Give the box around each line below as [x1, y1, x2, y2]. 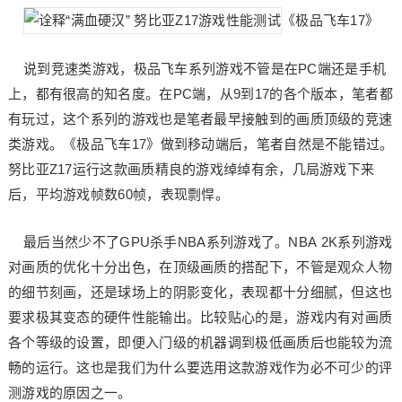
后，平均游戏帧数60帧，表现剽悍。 [7, 187, 230, 202]
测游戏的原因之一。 [7, 385, 132, 400]
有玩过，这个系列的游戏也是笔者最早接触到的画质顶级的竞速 [7, 111, 393, 127]
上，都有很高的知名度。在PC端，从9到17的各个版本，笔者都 [7, 86, 393, 101]
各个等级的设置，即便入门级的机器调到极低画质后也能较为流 [7, 335, 393, 350]
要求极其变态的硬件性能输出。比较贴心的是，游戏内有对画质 [7, 310, 393, 325]
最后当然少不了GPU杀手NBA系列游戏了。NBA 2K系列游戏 [7, 234, 393, 249]
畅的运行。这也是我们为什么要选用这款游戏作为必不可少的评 [7, 360, 393, 375]
